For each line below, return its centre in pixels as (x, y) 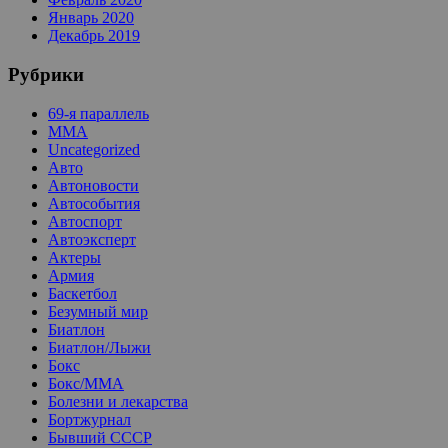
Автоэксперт (92, 239)
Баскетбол (82, 293)
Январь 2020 (91, 18)
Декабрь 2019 (94, 36)
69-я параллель (98, 113)
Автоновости (93, 185)
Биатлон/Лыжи (99, 347)
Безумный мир (98, 311)
